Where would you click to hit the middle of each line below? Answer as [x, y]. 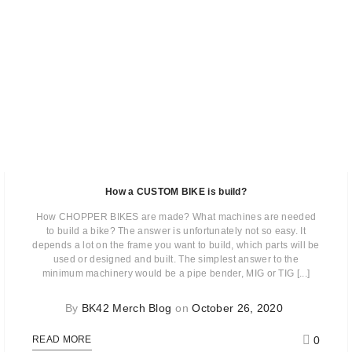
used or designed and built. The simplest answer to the [176, 260]
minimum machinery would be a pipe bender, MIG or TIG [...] [176, 274]
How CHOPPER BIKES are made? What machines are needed [176, 217]
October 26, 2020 [238, 308]
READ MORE [62, 340]
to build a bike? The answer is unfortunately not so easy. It [176, 231]
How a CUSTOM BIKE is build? [176, 192]
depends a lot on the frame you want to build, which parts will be [176, 246]
